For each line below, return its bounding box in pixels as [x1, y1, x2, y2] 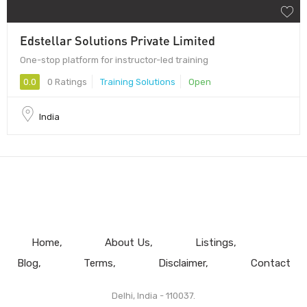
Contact [250, 256, 291, 269]
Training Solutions [100, 76, 175, 87]
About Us [104, 236, 150, 249]
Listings [195, 236, 234, 249]
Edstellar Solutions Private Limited [20, 32, 215, 48]
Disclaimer [158, 256, 206, 269]
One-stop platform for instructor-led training [20, 54, 208, 65]
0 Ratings [45, 76, 87, 87]
